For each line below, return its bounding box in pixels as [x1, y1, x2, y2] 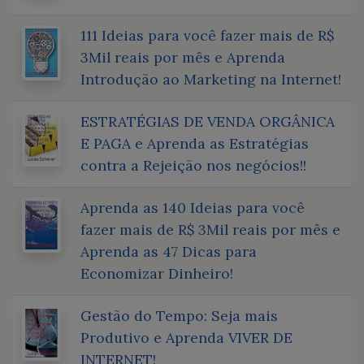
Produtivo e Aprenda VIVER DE [80, 327, 292, 347]
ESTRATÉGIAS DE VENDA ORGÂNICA [80, 111, 335, 131]
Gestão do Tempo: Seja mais [80, 305, 278, 325]
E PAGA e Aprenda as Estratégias [80, 133, 309, 153]
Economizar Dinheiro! [80, 263, 233, 283]
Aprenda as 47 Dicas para [80, 241, 257, 261]
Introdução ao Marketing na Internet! [80, 69, 341, 89]
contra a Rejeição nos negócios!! [80, 155, 306, 175]
